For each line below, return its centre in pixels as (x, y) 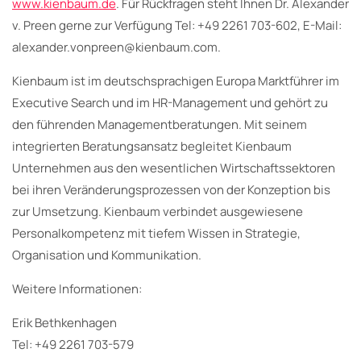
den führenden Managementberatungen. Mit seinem (160, 124)
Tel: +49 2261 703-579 (73, 344)
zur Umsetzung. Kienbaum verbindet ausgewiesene (158, 211)
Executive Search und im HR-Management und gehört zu (170, 102)
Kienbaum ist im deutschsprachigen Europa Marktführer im (176, 81)
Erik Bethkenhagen (64, 322)
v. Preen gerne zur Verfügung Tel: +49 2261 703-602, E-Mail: (177, 25)
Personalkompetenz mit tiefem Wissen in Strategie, (156, 233)
